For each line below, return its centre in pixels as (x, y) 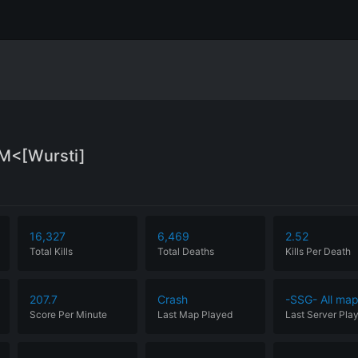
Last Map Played (195, 314)
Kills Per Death (318, 251)
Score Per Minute (68, 314)
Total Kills (51, 251)
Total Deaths (186, 251)
